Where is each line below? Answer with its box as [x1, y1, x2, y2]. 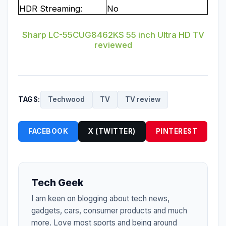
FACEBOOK [28, 127, 68, 135]
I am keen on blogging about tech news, [31, 193, 169, 203]
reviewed [94, 39, 132, 50]
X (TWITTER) [88, 127, 136, 135]
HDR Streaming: [19, 3, 82, 14]
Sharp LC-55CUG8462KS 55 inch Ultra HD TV [22, 29, 204, 40]
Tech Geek [31, 176, 83, 189]
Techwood [47, 95, 85, 103]
